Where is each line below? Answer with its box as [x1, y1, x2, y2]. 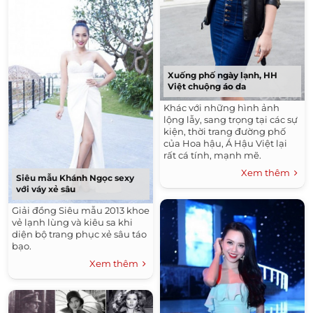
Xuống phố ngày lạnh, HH [168, 69, 277, 80]
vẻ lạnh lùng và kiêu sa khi [12, 217, 133, 228]
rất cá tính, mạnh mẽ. [163, 149, 261, 161]
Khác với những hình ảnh [163, 101, 279, 113]
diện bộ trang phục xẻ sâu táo [12, 228, 147, 240]
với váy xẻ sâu [16, 184, 75, 195]
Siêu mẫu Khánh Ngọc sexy [16, 173, 134, 184]
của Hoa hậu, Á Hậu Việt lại [163, 137, 287, 149]
